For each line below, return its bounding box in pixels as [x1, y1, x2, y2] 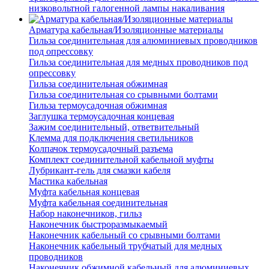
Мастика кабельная [29, 176, 107, 187]
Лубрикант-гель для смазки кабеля [29, 165, 171, 176]
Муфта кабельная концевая [29, 187, 139, 198]
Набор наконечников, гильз [29, 208, 142, 219]
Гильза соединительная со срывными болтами [29, 89, 218, 100]
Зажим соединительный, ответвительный [29, 122, 199, 133]
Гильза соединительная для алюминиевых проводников [29, 35, 258, 46]
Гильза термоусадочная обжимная [29, 100, 167, 111]
